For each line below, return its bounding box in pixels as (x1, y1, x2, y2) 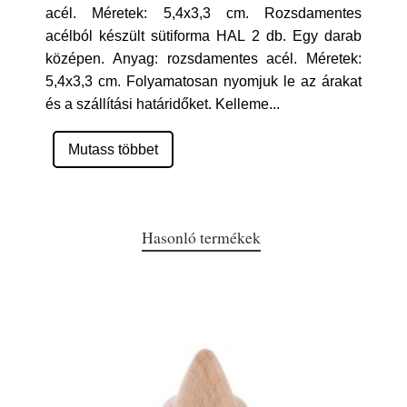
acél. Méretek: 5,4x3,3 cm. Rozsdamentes (45, 5, 362, 21)
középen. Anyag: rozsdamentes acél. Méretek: (45, 51, 362, 66)
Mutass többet (68, 142, 158, 157)
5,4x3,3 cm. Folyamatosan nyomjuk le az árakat (45, 74, 362, 89)
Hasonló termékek (141, 226, 261, 248)
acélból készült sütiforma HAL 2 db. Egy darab (45, 28, 362, 44)
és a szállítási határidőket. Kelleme (45, 96, 269, 112)
